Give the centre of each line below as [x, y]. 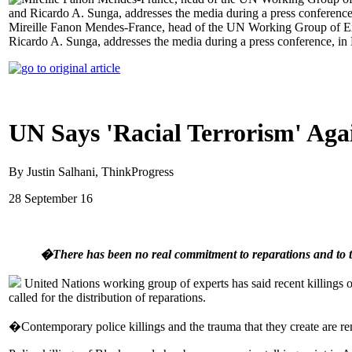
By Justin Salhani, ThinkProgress [91, 171]
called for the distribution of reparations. [107, 297]
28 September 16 [51, 198]
